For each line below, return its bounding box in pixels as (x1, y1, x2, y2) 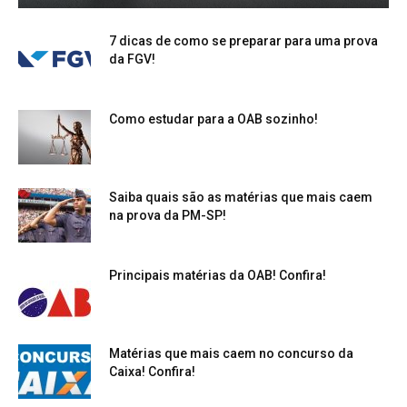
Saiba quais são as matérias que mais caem (109, 189, 372, 204)
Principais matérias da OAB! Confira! (109, 267, 326, 283)
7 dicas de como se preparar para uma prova (109, 33, 378, 48)
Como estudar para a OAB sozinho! (109, 111, 318, 126)
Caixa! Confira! (109, 363, 195, 379)
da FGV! (109, 51, 155, 66)
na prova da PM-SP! (109, 207, 226, 223)
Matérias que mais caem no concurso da (109, 345, 353, 361)
